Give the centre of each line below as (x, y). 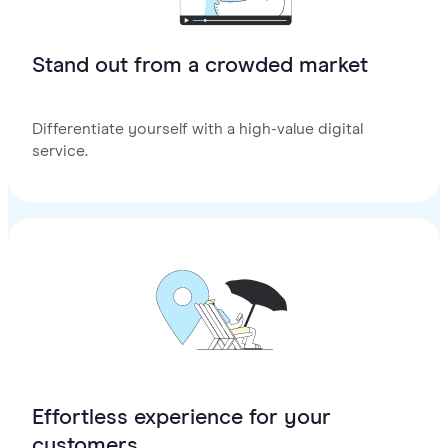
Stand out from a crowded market (200, 66)
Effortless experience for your (181, 418)
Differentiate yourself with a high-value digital (197, 129)
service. (60, 151)
